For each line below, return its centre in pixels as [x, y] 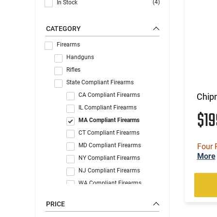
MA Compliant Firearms [109, 120]
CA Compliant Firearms [109, 95]
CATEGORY [63, 28]
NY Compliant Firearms [109, 158]
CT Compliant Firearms [109, 132]
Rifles [73, 70]
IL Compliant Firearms [108, 107]
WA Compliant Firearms [110, 183]
